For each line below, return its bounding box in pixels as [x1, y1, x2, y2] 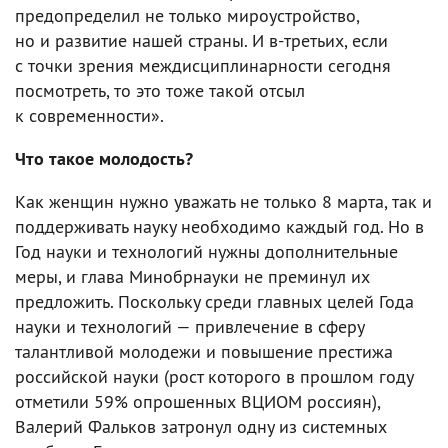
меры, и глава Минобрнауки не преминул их [15, 264, 370, 288]
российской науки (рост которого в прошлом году [15, 364, 413, 388]
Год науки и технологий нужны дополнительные [15, 239, 398, 263]
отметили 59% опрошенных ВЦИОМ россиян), [15, 389, 380, 413]
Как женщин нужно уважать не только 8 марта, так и [15, 189, 432, 213]
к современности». [15, 103, 164, 127]
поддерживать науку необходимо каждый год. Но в [15, 214, 424, 238]
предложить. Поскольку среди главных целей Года [15, 289, 414, 313]
